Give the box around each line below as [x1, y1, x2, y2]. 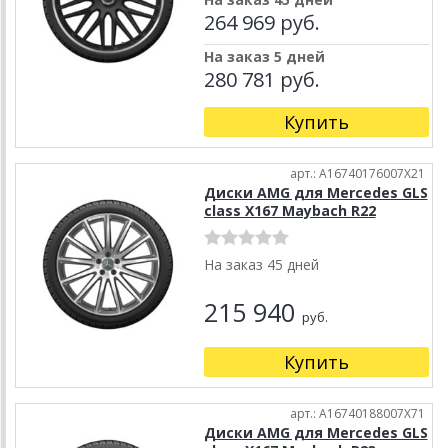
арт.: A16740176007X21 [290, 165, 425, 183]
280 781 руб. [203, 66, 320, 94]
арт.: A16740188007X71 [290, 405, 425, 423]
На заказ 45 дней [203, 255, 319, 275]
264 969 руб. [203, 9, 320, 37]
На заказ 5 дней [203, 47, 325, 67]
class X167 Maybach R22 [203, 201, 376, 221]
